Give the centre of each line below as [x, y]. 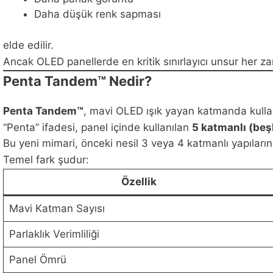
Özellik [139, 181]
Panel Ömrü [37, 259]
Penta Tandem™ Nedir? [77, 81]
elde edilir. [28, 45]
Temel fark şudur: [46, 159]
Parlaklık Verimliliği [54, 234]
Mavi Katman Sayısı [57, 208]
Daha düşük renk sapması [97, 14]
